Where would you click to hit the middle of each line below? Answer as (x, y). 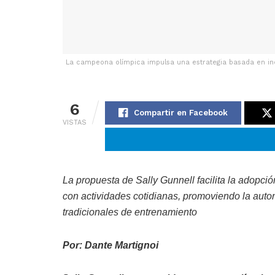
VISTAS (75, 123)
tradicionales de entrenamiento (130, 212)
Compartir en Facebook (181, 113)
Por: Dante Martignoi (110, 246)
